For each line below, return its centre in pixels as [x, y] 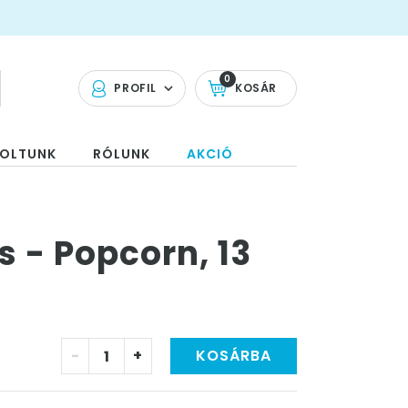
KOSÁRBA [234, 356]
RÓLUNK [122, 154]
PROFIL [135, 87]
